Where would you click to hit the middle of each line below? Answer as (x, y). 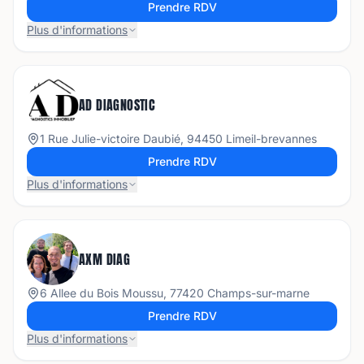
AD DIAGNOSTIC (117, 105)
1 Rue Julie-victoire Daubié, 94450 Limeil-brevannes (178, 139)
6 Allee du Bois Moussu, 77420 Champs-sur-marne (175, 293)
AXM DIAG (105, 259)
